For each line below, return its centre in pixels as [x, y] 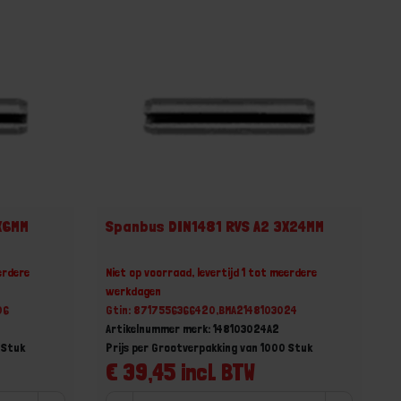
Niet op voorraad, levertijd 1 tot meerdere [212, 272]
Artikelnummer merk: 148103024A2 [193, 328]
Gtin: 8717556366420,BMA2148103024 [202, 309]
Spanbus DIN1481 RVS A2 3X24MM [215, 226]
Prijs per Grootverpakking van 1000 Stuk [209, 347]
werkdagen [134, 290]
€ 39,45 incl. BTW [181, 371]
